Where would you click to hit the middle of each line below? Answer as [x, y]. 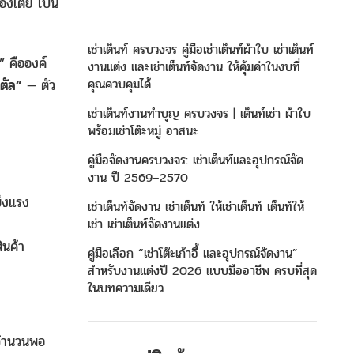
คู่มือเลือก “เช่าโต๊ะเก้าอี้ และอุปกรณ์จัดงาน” [193, 253]
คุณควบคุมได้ [119, 84]
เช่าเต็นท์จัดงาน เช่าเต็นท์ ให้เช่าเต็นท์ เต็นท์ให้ [196, 207]
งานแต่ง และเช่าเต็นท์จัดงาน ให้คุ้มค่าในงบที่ [194, 67]
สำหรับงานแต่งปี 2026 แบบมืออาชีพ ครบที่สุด [202, 271]
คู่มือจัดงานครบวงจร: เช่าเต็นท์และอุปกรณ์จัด [196, 160]
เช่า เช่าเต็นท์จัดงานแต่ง [144, 224]
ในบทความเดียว [126, 288]
